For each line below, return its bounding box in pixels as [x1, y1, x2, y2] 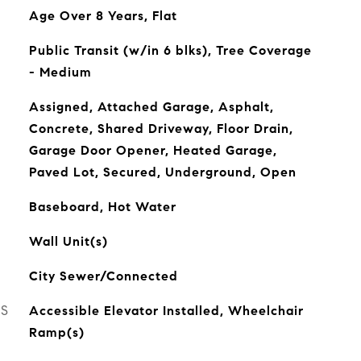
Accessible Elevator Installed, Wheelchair [28, 303, 304, 318]
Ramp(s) [28, 325, 85, 340]
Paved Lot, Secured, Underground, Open [28, 164, 297, 180]
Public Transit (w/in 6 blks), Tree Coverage [28, 43, 312, 58]
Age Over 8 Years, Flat [28, 8, 177, 23]
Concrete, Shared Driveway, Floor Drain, [28, 121, 293, 136]
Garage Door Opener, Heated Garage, [28, 143, 277, 158]
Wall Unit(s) [28, 234, 108, 249]
